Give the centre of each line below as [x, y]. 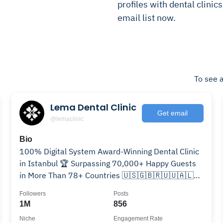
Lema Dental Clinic [94, 107]
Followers [33, 194]
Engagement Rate [138, 219]
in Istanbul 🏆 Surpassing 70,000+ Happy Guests [108, 163]
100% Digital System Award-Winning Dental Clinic [110, 151]
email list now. [146, 18]
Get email [173, 113]
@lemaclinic [67, 119]
